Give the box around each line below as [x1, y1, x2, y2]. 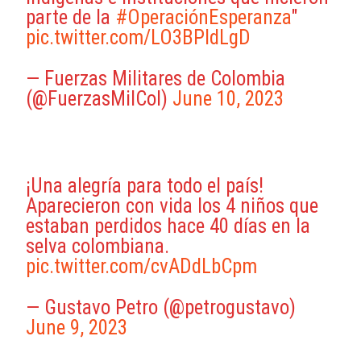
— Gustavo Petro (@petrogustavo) [26, 295, 297, 319]
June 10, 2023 [172, 86, 284, 110]
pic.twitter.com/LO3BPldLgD [26, 25, 251, 49]
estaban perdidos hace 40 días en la [26, 214, 311, 238]
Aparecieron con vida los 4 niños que [26, 193, 319, 218]
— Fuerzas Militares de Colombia [26, 66, 286, 90]
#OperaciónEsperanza [115, 5, 292, 29]
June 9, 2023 [26, 315, 128, 339]
